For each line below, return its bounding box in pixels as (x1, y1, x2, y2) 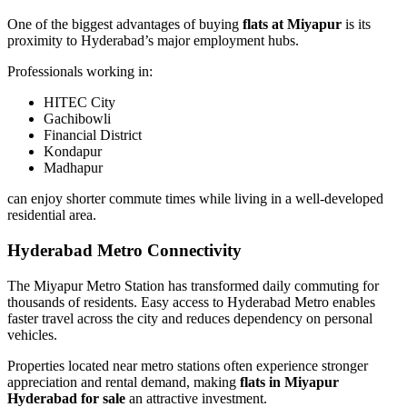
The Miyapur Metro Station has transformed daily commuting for (7, 277, 379, 293)
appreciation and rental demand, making (7, 373, 240, 390)
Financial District (44, 127, 142, 144)
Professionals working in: (7, 64, 153, 80)
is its (342, 16, 371, 33)
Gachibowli (44, 111, 111, 127)
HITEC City (44, 94, 115, 111)
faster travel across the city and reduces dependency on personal (7, 310, 372, 326)
